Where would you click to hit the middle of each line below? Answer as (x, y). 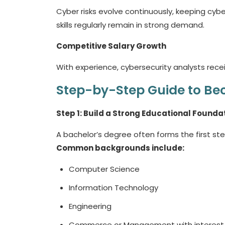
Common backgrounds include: (120, 148)
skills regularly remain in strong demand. (131, 25)
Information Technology (115, 188)
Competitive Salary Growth (111, 46)
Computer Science (105, 169)
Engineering (91, 206)
